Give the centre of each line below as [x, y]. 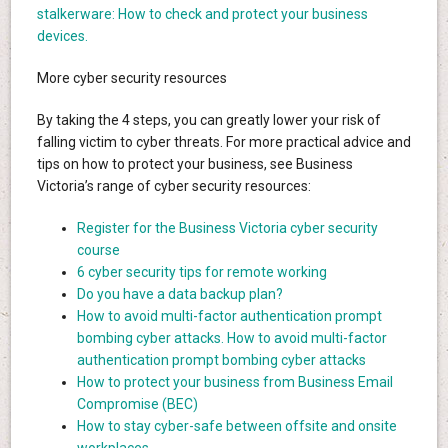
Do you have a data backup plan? [179, 294]
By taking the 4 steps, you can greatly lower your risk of [208, 120]
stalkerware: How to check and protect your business [202, 14]
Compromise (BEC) [137, 404]
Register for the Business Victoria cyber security [227, 228]
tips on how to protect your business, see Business [194, 164]
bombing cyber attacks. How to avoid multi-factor [231, 338]
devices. [62, 36]
